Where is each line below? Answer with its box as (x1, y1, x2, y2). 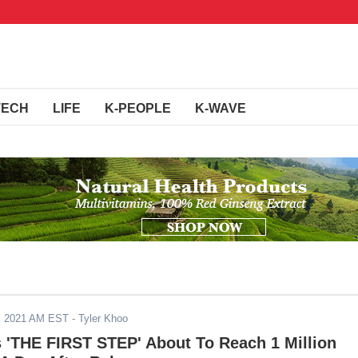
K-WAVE (195, 101, 246, 115)
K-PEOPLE (105, 101, 171, 115)
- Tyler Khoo (69, 312, 128, 324)
